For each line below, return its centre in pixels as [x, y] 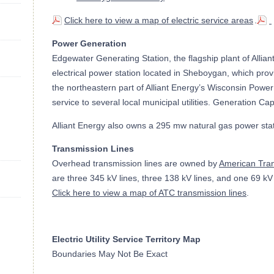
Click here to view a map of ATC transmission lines [149, 193]
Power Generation [89, 43]
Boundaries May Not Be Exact [110, 254]
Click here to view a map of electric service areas [159, 20]
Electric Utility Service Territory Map [126, 239]
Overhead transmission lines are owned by [135, 163]
